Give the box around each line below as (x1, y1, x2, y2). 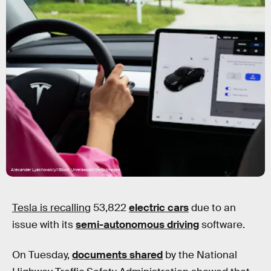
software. (199, 218, 245, 231)
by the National (163, 248, 237, 261)
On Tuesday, (12, 248, 72, 261)
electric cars (129, 201, 189, 214)
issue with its (12, 218, 76, 231)
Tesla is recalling (12, 201, 91, 214)
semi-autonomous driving (76, 218, 199, 231)
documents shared (72, 248, 163, 261)
